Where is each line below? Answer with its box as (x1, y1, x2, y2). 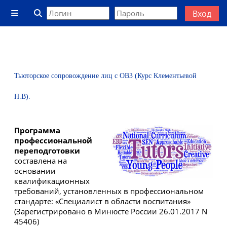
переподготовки (14, 145, 80, 156)
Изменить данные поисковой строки (37, 21, 182, 32)
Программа (14, 125, 60, 135)
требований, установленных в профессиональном (14, 186, 204, 196)
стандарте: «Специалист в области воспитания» (14, 196, 191, 206)
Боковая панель (15, 15, 79, 26)
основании (14, 166, 56, 176)
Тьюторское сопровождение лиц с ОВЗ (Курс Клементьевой (14, 72, 197, 80)
